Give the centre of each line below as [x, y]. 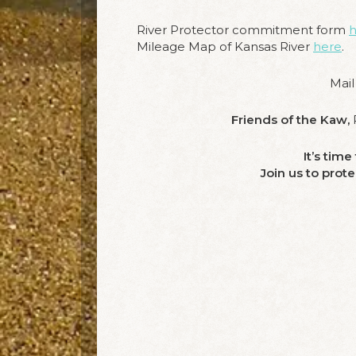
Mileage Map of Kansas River [225, 46]
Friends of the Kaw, [290, 119]
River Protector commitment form [243, 29]
